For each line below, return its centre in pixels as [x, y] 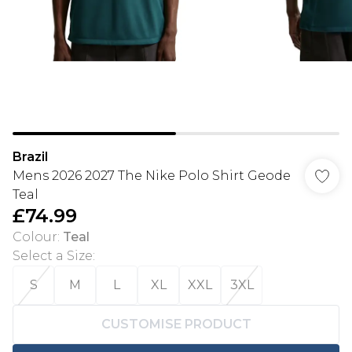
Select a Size [53, 256]
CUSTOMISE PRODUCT [176, 324]
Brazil [30, 157]
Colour [35, 237]
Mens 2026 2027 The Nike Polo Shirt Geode [152, 176]
